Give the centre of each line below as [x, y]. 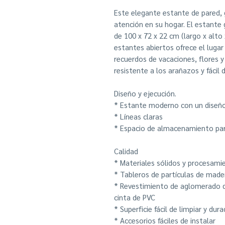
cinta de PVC [135, 197]
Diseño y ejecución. [145, 93]
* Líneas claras [138, 116]
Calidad [126, 151]
